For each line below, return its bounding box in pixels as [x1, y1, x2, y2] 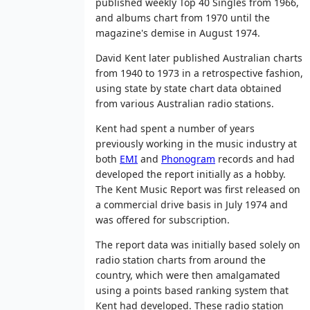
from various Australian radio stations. [95, 96, 274, 110]
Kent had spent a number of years [95, 121, 255, 135]
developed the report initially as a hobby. [95, 167, 286, 181]
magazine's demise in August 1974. [95, 26, 260, 39]
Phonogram [161, 152, 215, 165]
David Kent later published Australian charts [95, 51, 302, 64]
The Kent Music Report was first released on [95, 182, 300, 196]
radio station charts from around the [95, 253, 266, 266]
